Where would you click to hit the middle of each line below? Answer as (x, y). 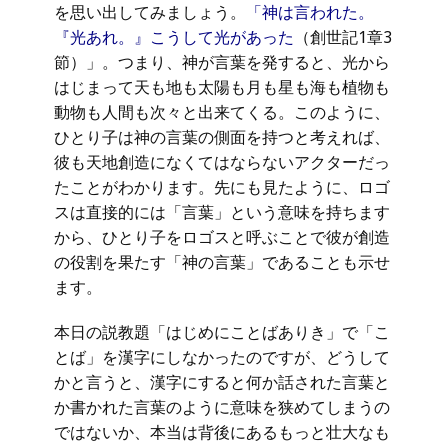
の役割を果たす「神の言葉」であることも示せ (222, 262)
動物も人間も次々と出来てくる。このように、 (222, 112)
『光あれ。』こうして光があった (174, 37)
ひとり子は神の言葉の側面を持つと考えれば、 (222, 137)
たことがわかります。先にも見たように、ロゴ (222, 187)
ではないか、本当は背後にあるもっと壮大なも (222, 432)
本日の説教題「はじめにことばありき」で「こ (222, 332)
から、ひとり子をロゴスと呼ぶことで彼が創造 (222, 237)
